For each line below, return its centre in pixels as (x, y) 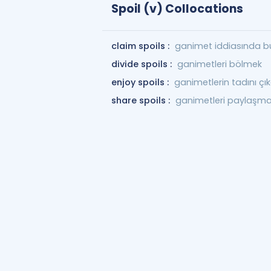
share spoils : (142, 100)
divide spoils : (142, 64)
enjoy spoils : (141, 82)
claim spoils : (141, 46)
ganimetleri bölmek (219, 64)
